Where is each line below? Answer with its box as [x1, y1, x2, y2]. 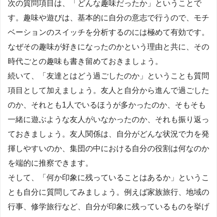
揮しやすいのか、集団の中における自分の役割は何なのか [8, 144, 209, 153]
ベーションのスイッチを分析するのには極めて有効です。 [8, 28, 209, 36]
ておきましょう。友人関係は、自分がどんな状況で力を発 [8, 129, 209, 138]
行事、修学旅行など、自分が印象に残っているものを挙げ [8, 202, 209, 211]
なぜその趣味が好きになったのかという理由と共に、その [8, 42, 209, 51]
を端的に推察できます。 [8, 158, 93, 167]
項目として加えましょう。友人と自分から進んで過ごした [8, 86, 209, 94]
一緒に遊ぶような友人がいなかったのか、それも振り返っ [8, 115, 209, 124]
